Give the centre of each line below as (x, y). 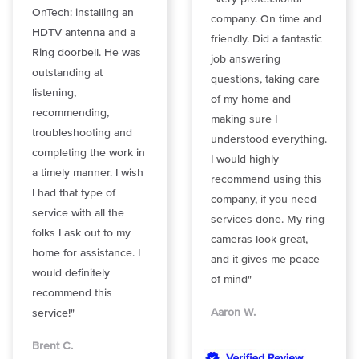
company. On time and (266, 19)
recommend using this (266, 179)
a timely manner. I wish (88, 173)
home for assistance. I (86, 253)
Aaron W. (233, 312)
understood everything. (269, 139)
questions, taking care (265, 79)
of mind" (231, 279)
